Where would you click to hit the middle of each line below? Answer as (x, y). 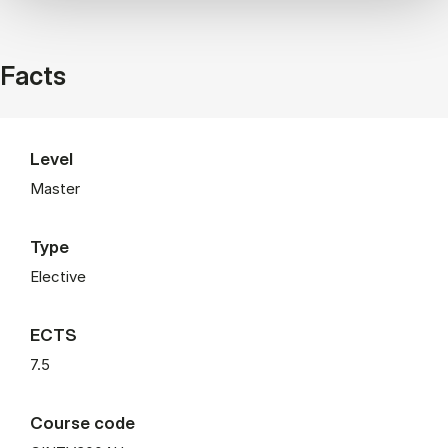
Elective (58, 276)
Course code (82, 422)
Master (55, 188)
